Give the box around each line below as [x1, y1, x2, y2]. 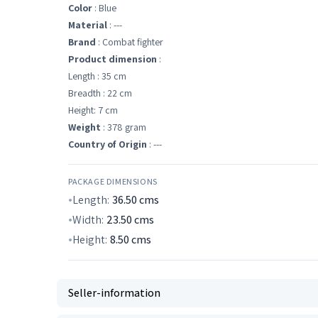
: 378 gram [101, 121, 146, 133]
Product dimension [68, 53, 157, 65]
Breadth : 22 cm [68, 87, 132, 99]
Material [68, 18, 107, 31]
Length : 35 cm [68, 70, 126, 82]
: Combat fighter [96, 35, 163, 48]
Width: [72, 212, 104, 227]
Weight [68, 121, 101, 133]
